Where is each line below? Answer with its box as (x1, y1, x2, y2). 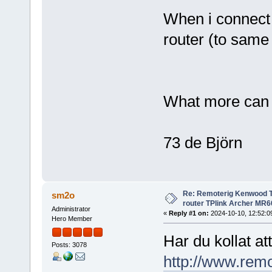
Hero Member (51, 215, 92, 223)
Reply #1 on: (168, 209, 209, 217)
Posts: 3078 (51, 240, 87, 248)
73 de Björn (163, 134, 242, 152)
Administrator (51, 205, 90, 213)
